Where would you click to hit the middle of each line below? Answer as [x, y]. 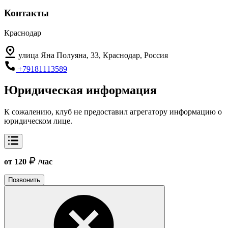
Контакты [26, 13]
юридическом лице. [38, 121]
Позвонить [24, 180]
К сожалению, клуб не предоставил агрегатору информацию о [113, 112]
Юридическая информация [80, 90]
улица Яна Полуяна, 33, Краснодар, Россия [93, 55]
